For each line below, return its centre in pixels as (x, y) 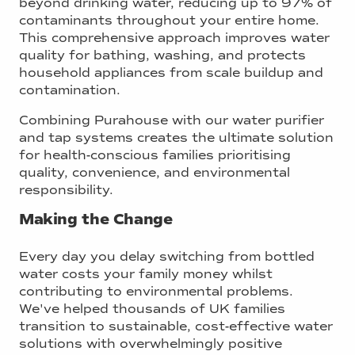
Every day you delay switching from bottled (167, 256)
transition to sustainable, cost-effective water (176, 326)
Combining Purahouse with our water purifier (172, 120)
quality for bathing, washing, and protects (162, 55)
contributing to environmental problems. (156, 291)
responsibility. (66, 190)
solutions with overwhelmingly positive (151, 343)
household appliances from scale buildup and (171, 73)
